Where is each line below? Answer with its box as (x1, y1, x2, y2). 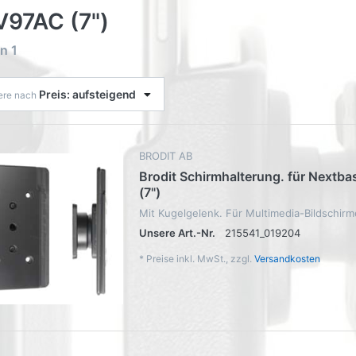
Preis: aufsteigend (39, 87, 136, 101)
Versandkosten (254, 252, 320, 265)
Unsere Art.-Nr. (139, 226, 215, 239)
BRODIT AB (139, 149, 192, 162)
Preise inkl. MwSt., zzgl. (146, 252, 254, 265)
